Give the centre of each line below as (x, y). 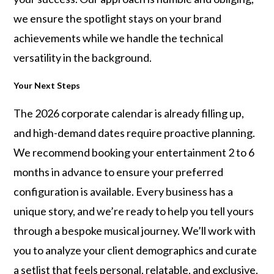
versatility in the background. (83, 57)
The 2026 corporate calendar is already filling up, (129, 113)
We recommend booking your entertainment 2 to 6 (134, 152)
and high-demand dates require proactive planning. (135, 133)
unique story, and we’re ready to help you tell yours (134, 211)
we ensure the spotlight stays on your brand (118, 18)
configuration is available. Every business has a (124, 191)
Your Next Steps (47, 85)
